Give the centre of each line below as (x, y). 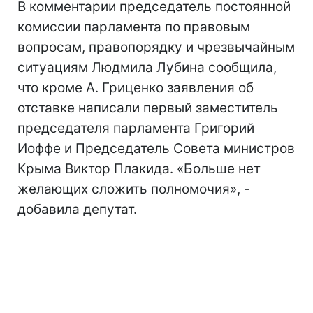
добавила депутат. (77, 209)
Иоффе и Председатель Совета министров (156, 148)
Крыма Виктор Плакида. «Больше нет (139, 169)
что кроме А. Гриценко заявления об (136, 88)
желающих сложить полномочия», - (134, 189)
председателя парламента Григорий (136, 128)
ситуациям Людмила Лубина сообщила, (147, 67)
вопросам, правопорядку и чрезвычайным (156, 47)
